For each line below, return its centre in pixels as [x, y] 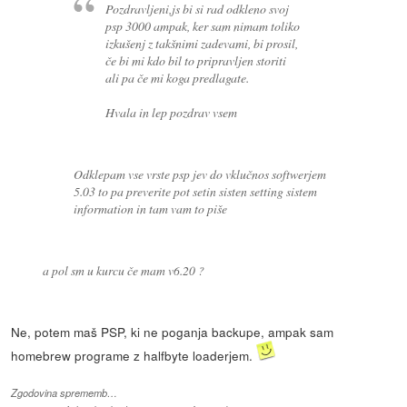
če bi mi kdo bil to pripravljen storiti [195, 60]
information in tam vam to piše [151, 208]
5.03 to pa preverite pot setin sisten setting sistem [196, 191]
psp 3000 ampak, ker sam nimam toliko [202, 25]
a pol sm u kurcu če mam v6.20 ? [123, 270]
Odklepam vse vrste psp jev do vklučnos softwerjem [200, 174]
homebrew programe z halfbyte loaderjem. [134, 355]
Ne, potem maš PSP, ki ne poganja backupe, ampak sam [173, 331]
